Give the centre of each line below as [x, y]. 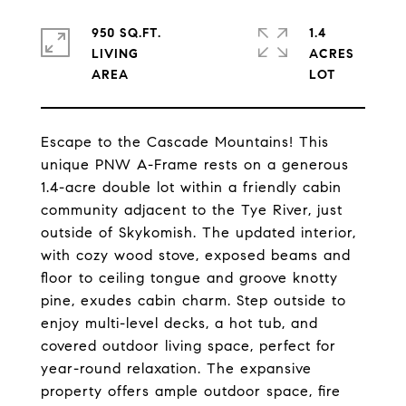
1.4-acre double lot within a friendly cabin [191, 187]
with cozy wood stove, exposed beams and [196, 255]
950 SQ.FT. [126, 33]
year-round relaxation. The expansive [176, 368]
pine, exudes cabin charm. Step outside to [193, 300]
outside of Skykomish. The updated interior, [198, 232]
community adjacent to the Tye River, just [192, 210]
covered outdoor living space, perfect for [188, 346]
